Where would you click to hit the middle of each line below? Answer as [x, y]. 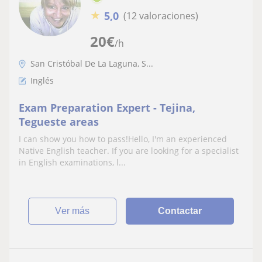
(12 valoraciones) [161, 16]
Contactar [180, 211]
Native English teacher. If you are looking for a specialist [129, 150]
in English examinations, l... [72, 162]
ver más [76, 211]
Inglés [42, 80]
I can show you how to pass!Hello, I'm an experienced [123, 139]
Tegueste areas [59, 121]
